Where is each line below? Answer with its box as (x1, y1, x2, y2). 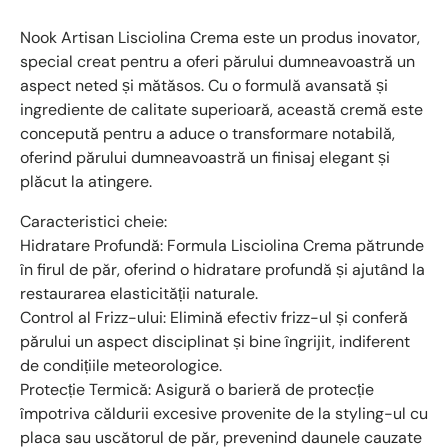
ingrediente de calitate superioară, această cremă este (20, 98, 423, 120)
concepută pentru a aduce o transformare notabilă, (20, 122, 395, 144)
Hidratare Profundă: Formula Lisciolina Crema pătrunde (20, 234, 424, 256)
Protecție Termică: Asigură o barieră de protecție (20, 378, 374, 400)
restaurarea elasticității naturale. (20, 282, 258, 304)
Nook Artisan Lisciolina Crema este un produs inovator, (20, 26, 420, 48)
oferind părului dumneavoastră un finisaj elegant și (20, 146, 390, 168)
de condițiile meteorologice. (20, 354, 222, 376)
